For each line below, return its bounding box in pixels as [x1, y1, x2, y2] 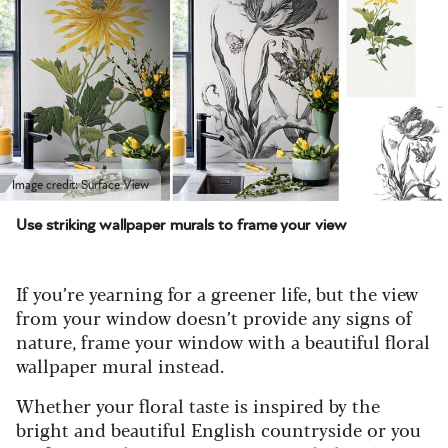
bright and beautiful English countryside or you [16, 415, 421, 442]
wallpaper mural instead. [16, 351, 224, 378]
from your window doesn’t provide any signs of [16, 303, 412, 330]
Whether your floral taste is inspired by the [16, 391, 380, 418]
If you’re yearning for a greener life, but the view [16, 279, 418, 306]
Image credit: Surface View [12, 178, 149, 191]
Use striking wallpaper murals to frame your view [16, 216, 347, 233]
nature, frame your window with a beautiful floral [16, 327, 430, 354]
